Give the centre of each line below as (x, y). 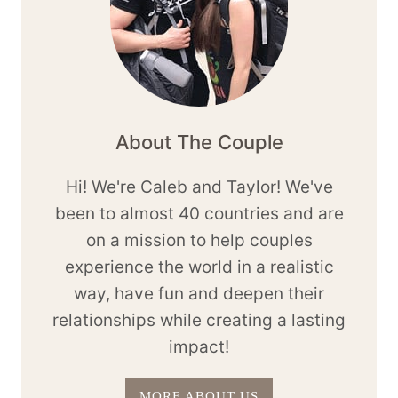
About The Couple (199, 142)
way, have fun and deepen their (199, 293)
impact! (199, 346)
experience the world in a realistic (199, 267)
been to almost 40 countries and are (199, 213)
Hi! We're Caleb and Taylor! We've (199, 187)
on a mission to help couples (199, 240)
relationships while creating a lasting (199, 320)
